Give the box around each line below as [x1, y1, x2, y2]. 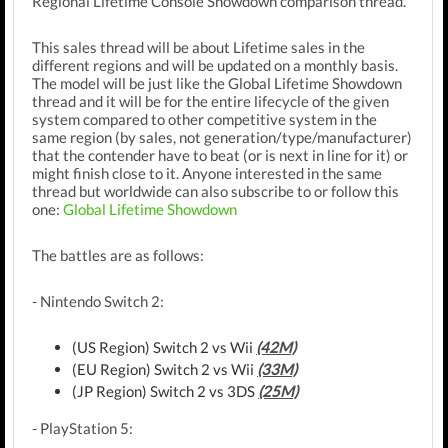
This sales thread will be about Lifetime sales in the [32, 38, 365, 56]
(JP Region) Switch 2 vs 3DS [72, 382, 258, 400]
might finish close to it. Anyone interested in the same [32, 164, 382, 182]
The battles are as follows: [32, 246, 204, 264]
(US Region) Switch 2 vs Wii [72, 338, 256, 356]
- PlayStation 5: [32, 419, 133, 437]
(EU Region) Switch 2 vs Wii [72, 360, 257, 378]
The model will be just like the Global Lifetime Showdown [32, 74, 402, 92]
